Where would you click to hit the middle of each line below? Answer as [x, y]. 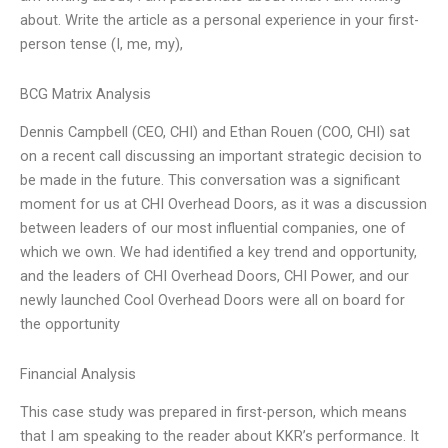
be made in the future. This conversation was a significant [210, 180]
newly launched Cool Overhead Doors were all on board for [212, 300]
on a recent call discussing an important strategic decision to [221, 156]
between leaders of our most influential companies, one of [213, 228]
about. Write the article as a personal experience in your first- [219, 20]
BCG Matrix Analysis [85, 93]
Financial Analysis [78, 373]
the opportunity [70, 324]
